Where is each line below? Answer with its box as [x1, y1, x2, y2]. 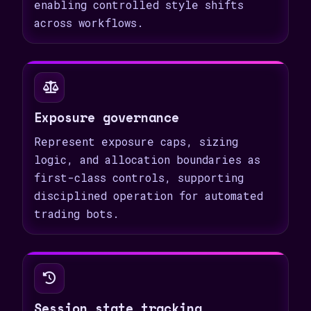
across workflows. [34, 16, 144, 30]
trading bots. [34, 207, 119, 221]
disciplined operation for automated [34, 189, 263, 203]
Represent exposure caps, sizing [34, 135, 238, 149]
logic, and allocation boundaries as [34, 153, 260, 167]
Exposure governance [34, 108, 179, 127]
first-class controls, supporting [34, 171, 244, 185]
